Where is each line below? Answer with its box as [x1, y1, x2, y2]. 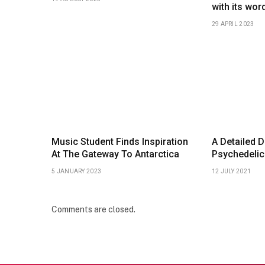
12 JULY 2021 [211, 167, 251, 174]
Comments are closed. [51, 204, 135, 214]
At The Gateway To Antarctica [51, 148, 179, 160]
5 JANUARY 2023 [51, 167, 102, 174]
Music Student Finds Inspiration [51, 135, 188, 147]
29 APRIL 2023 [211, 21, 254, 28]
